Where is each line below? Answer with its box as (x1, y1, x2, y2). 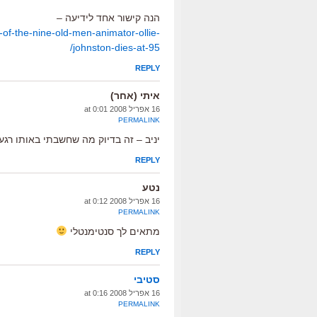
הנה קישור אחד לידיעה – (57, 12, 160, 23)
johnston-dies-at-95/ (73, 42, 160, 53)
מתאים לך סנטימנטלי (67, 226, 160, 237)
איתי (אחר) (110, 90, 160, 101)
